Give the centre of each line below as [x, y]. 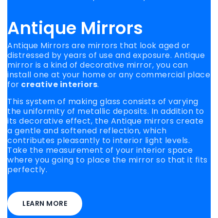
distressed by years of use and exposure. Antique [106, 55]
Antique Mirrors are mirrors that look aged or [99, 46]
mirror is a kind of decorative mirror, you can [98, 65]
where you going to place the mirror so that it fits [108, 160]
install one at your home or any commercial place [109, 75]
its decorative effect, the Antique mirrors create [106, 121]
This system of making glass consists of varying [103, 102]
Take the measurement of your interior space [100, 150]
